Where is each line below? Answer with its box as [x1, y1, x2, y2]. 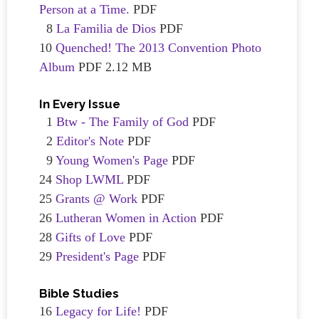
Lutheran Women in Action [56, 211, 200, 225]
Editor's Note [56, 134, 124, 148]
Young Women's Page [56, 153, 168, 167]
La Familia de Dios [56, 21, 156, 36]
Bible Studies [39, 286, 119, 300]
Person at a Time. [39, 2, 130, 16]
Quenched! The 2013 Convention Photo [56, 41, 261, 55]
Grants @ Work [56, 192, 137, 206]
